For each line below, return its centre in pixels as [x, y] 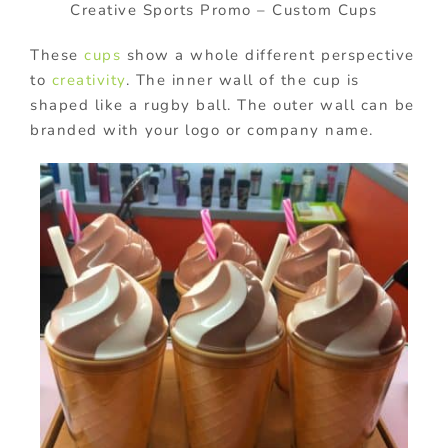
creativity [88, 80]
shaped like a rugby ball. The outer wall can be [222, 105]
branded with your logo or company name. [202, 130]
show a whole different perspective [268, 55]
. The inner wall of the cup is [242, 80]
